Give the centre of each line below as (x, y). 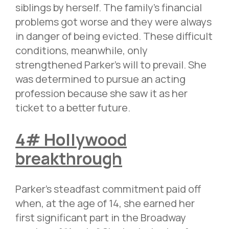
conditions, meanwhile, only (82, 51)
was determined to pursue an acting (100, 79)
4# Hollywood (71, 140)
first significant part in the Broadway (101, 217)
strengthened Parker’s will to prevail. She (111, 65)
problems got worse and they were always (113, 22)
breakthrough (69, 159)
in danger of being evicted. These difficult (114, 36)
